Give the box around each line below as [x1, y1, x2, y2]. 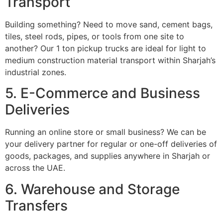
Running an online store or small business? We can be [5, 127, 206, 137]
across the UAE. [5, 163, 65, 173]
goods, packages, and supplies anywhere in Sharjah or [5, 151, 210, 161]
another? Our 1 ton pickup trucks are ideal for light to [5, 43, 206, 53]
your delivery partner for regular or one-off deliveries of [5, 139, 217, 149]
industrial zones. [5, 67, 66, 77]
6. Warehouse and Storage [5, 180, 180, 198]
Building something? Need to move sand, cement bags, [5, 19, 213, 29]
